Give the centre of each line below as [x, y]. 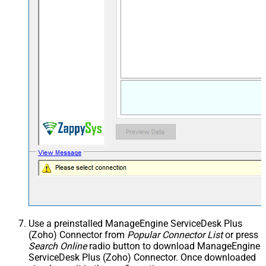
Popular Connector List [175, 235]
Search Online [58, 246]
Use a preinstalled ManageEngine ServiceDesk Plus [135, 224]
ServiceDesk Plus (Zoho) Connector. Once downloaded [142, 258]
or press [240, 235]
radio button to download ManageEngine [173, 246]
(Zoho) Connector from [78, 235]
